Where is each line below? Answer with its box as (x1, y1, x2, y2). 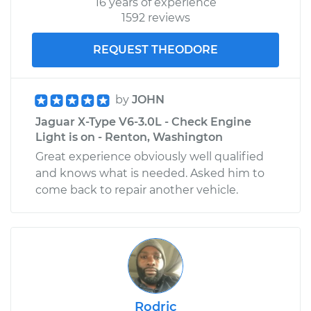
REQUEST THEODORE (93, 42, 218, 56)
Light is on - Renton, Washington (35, 130, 223, 144)
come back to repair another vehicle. (35, 183, 238, 196)
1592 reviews (121, 10, 190, 24)
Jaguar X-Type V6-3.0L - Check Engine (35, 115, 251, 128)
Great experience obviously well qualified (35, 149, 264, 163)
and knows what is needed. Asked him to (35, 166, 264, 180)
